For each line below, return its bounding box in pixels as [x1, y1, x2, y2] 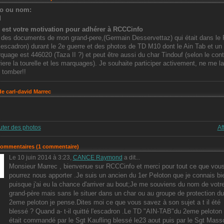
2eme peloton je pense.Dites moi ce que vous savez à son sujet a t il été [8, 198, 220, 206]
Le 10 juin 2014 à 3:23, [8, 153, 73, 161]
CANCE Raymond [72, 153, 122, 161]
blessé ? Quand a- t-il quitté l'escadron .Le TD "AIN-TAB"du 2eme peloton [8, 207, 222, 215]
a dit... [122, 153, 140, 161]
